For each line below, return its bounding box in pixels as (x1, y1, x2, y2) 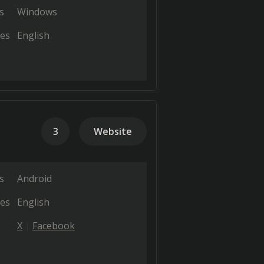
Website (94, 125, 132, 138)
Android (17, 172, 52, 185)
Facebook (32, 219, 75, 232)
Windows (17, 5, 57, 18)
